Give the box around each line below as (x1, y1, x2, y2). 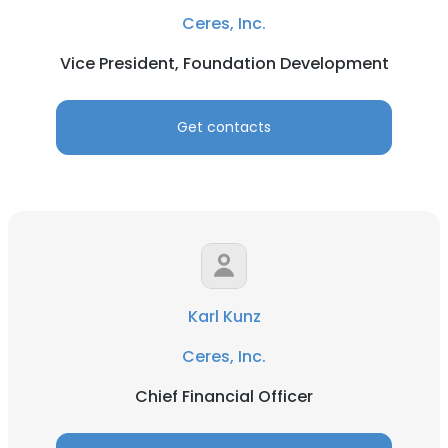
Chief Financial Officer (135, 385, 313, 408)
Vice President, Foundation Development (59, 52, 389, 75)
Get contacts (177, 117, 271, 137)
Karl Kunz (187, 305, 261, 328)
